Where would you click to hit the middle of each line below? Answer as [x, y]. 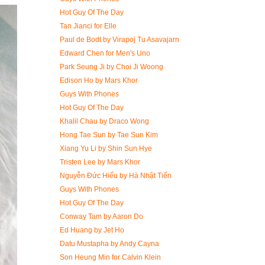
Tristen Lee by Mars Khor [100, 162]
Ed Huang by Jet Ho [92, 230]
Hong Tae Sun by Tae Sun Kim [109, 135]
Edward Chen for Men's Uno [105, 53]
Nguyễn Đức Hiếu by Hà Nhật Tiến [115, 176]
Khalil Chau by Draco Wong [104, 121]
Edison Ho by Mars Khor [98, 80]
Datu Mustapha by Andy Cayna [109, 244]
